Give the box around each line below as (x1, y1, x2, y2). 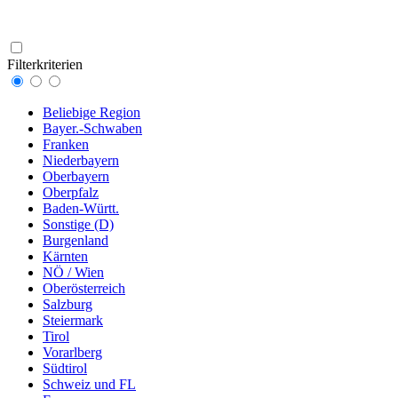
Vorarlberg (43, 345, 102, 360)
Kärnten (43, 249, 88, 264)
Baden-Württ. (43, 201, 119, 216)
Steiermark (43, 313, 103, 328)
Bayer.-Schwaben (43, 121, 142, 136)
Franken (43, 137, 89, 152)
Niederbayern (43, 153, 119, 168)
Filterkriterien (7, 57, 83, 72)
